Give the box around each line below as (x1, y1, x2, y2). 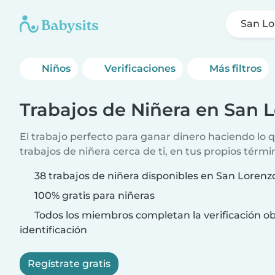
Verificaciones (104, 63, 176, 74)
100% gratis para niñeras (32, 190, 155, 201)
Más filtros (209, 63, 262, 74)
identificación (20, 224, 87, 236)
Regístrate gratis (28, 258, 110, 269)
